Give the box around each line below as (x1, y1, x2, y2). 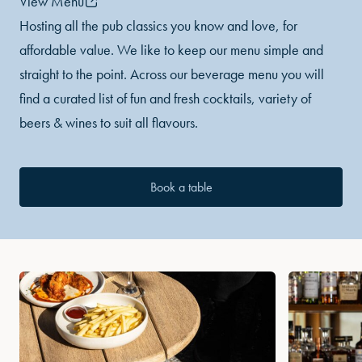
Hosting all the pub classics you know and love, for (19, 15, 297, 35)
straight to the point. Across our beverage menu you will (19, 64, 324, 83)
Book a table (149, 178, 213, 196)
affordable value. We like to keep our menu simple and (19, 40, 323, 59)
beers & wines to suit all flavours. (19, 112, 198, 132)
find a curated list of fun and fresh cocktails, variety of (19, 88, 311, 107)
